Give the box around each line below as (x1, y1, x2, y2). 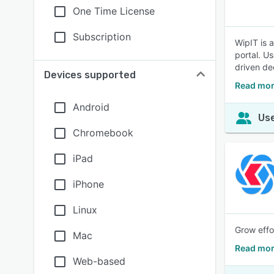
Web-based (73, 255, 125, 267)
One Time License (73, 5, 155, 17)
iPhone (73, 178, 104, 190)
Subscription (73, 31, 131, 43)
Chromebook (73, 127, 133, 139)
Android (73, 101, 109, 113)
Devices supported (44, 69, 136, 81)
